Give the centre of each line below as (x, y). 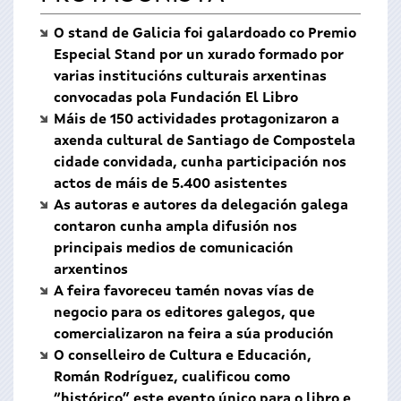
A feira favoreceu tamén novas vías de (184, 292)
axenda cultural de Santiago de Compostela (205, 141)
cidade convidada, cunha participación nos (200, 163)
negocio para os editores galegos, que (184, 313)
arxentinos (91, 270)
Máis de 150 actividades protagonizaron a (196, 120)
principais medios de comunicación (174, 249)
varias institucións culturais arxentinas (190, 77)
